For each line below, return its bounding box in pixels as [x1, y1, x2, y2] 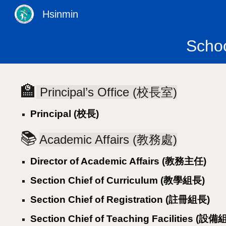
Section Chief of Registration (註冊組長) [30, 194, 210, 205]
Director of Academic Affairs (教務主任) [30, 156, 207, 167]
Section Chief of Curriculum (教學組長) [30, 175, 205, 186]
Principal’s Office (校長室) [36, 85, 178, 99]
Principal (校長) [30, 108, 99, 119]
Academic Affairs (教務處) [39, 133, 178, 147]
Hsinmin [42, 9, 78, 20]
